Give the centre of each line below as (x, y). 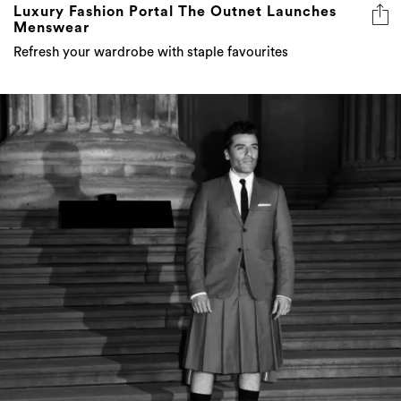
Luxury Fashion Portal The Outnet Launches (175, 12)
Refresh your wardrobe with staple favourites (151, 53)
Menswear (51, 28)
